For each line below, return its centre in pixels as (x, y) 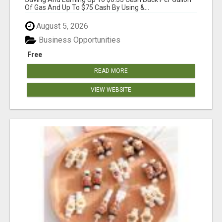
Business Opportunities (79, 40)
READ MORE (111, 71)
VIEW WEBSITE (111, 90)
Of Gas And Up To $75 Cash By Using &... (87, 7)
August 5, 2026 (61, 26)
